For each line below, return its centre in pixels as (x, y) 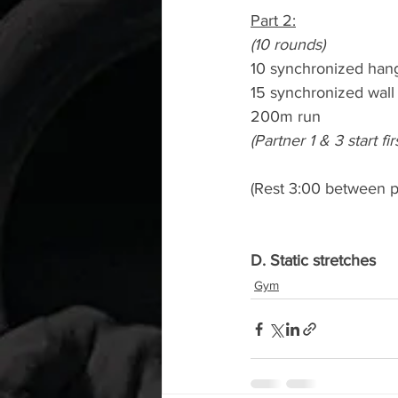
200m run (286, 116)
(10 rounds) (288, 44)
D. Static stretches (313, 260)
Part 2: (273, 20)
